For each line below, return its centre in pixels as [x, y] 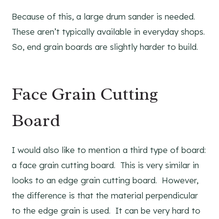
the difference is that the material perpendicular [105, 195]
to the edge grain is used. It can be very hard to [106, 210]
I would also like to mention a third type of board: [109, 150]
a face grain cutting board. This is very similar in [105, 165]
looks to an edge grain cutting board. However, [105, 180]
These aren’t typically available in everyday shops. [108, 31]
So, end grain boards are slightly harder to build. [105, 46]
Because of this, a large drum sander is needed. [103, 16]
